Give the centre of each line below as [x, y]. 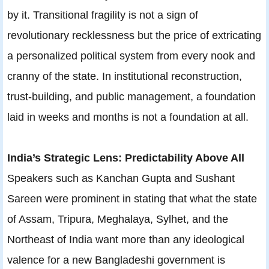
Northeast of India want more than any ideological [126, 239]
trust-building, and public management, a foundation [131, 96]
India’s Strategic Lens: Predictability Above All [126, 157]
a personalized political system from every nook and [131, 55]
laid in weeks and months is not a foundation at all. [128, 116]
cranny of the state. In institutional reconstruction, [125, 76]
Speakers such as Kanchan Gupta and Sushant [121, 178]
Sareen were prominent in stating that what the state [132, 198]
